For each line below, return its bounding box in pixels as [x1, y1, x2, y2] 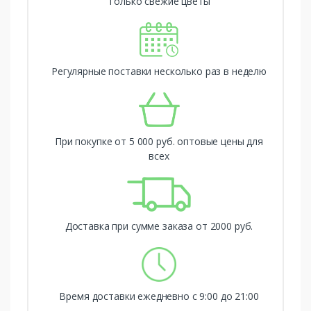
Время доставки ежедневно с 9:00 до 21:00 [59, 289, 259, 303]
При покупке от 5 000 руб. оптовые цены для [55, 135, 263, 149]
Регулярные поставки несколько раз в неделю [51, 65, 267, 78]
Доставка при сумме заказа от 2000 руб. [65, 219, 253, 233]
